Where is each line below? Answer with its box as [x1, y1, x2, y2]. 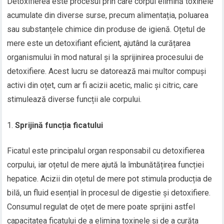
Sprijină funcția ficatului [15, 120, 103, 130]
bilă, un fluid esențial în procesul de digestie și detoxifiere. [7, 188, 211, 198]
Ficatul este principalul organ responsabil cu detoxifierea [7, 146, 205, 156]
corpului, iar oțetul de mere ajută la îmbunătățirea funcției [7, 160, 204, 170]
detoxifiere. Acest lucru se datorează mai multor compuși [7, 66, 206, 76]
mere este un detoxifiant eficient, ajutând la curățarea [7, 38, 191, 48]
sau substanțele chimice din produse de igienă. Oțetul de [7, 24, 206, 34]
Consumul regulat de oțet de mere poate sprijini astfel [7, 202, 195, 212]
